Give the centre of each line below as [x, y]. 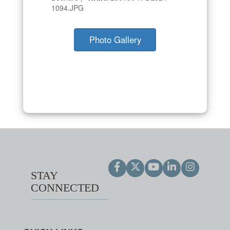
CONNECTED [65, 187]
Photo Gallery [115, 39]
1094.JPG [68, 7]
